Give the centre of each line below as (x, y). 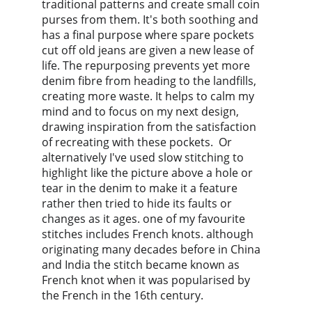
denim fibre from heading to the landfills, (150, 81)
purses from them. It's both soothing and (151, 19)
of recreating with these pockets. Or (138, 142)
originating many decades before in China (153, 249)
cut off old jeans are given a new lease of (149, 50)
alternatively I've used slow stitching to (144, 157)
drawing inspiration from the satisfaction (150, 127)
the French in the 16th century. (123, 295)
